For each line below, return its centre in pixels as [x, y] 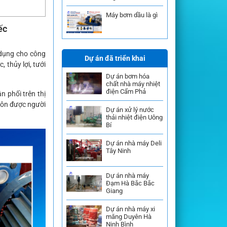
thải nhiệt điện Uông [134, 117]
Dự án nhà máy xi [130, 209]
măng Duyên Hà [129, 217]
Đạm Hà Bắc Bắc [130, 183]
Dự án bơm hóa [128, 76]
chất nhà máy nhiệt [133, 84]
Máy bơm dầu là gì [132, 15]
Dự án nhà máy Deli [134, 143]
